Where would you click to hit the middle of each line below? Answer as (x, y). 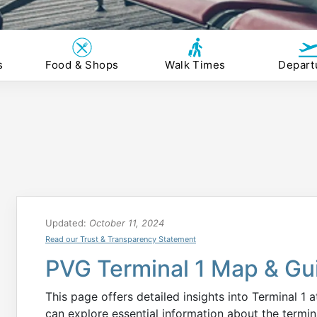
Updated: (67, 223)
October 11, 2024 (127, 223)
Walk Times (195, 65)
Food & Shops (82, 65)
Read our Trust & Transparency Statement (121, 239)
